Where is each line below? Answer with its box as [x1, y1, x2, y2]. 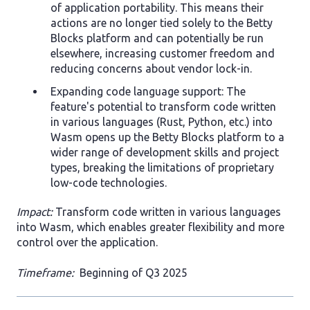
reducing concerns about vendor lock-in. [51, 62, 252, 75]
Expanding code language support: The [51, 85, 246, 98]
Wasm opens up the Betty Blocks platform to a [51, 131, 284, 144]
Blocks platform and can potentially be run [51, 31, 264, 44]
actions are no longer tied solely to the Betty [51, 16, 273, 29]
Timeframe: [17, 266, 74, 280]
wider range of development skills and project [51, 146, 279, 159]
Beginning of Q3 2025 [74, 266, 188, 280]
